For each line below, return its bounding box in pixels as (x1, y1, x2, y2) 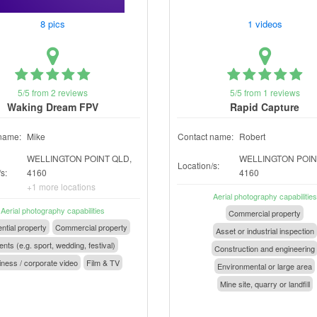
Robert (239, 130, 265, 142)
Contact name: (178, 130, 234, 142)
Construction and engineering (214, 243, 315, 254)
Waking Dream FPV (6, 100, 98, 114)
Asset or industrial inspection (215, 225, 314, 236)
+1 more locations (27, 180, 96, 192)
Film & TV (86, 257, 120, 268)
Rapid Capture (230, 100, 299, 114)
